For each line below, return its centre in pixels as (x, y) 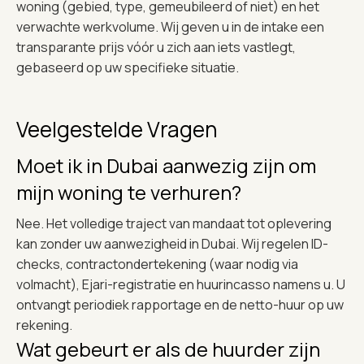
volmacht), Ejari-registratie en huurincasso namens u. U (181, 284)
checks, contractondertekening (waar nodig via (157, 264)
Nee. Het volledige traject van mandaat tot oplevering (174, 223)
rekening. (44, 325)
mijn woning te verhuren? (129, 192)
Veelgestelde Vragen (117, 129)
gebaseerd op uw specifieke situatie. (128, 67)
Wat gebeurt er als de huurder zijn (168, 349)
